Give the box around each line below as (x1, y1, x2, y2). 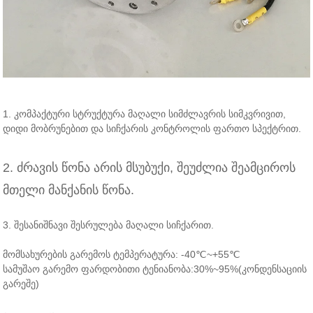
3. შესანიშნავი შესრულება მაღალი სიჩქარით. (3, 219, 214, 231)
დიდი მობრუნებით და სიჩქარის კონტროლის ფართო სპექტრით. (3, 123, 302, 135)
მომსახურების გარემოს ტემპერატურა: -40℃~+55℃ (3, 249, 241, 261)
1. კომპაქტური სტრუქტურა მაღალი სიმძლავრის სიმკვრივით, (3, 108, 286, 120)
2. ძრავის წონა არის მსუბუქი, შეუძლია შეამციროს (3, 161, 296, 175)
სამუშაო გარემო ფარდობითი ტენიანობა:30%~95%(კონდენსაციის (3, 263, 307, 275)
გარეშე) (3, 278, 40, 290)
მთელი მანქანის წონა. (3, 183, 135, 198)
